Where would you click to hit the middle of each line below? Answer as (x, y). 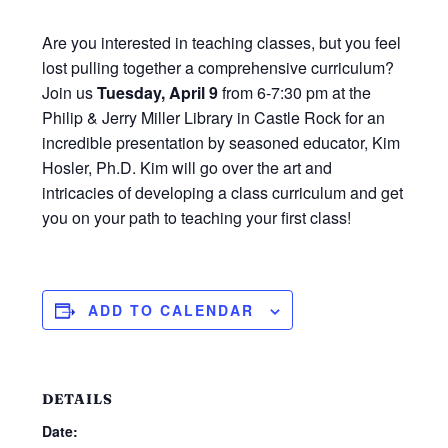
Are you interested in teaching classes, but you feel (221, 43)
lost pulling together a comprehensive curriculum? (217, 68)
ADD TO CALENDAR (170, 310)
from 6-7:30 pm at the (294, 93)
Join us (69, 93)
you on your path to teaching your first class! (196, 218)
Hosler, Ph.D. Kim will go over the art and (186, 168)
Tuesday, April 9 (157, 93)
